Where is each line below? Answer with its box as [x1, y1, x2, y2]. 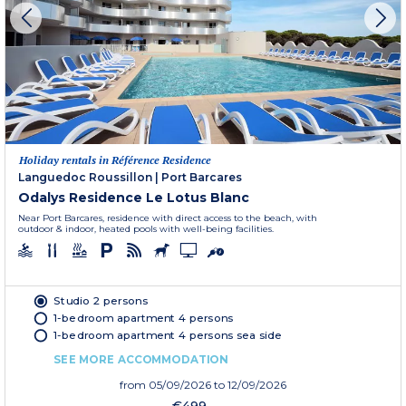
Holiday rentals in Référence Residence [19, 153, 211, 168]
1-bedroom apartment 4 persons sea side [53, 328, 283, 342]
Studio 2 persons [53, 294, 148, 308]
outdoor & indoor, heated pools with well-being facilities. [18, 223, 274, 236]
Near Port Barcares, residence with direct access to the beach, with [18, 212, 317, 225]
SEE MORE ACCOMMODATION [53, 353, 228, 366]
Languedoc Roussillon [18, 170, 152, 185]
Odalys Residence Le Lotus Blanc [18, 189, 249, 207]
